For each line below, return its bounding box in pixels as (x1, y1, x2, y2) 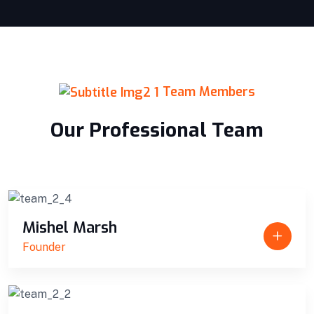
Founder (22, 240, 66, 254)
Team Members (159, 83, 255, 100)
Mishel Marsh (22, 217, 117, 238)
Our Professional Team (50, 116, 264, 143)
